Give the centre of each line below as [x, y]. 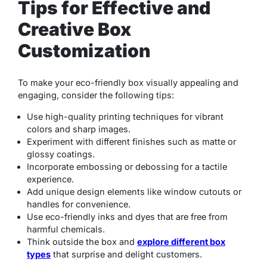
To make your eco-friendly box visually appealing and [128, 83]
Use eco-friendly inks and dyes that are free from [127, 217]
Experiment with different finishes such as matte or [131, 142]
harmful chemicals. [66, 229]
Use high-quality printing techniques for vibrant [125, 117]
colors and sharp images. [79, 129]
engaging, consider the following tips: [96, 95]
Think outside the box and [82, 242]
